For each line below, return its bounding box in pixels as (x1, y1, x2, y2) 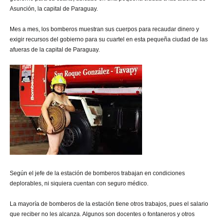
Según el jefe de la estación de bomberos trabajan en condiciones (10, 170, 185, 177)
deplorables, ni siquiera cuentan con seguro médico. (10, 180, 148, 187)
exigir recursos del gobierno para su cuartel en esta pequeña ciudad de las (10, 36, 208, 43)
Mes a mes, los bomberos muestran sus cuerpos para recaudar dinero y (10, 26, 199, 33)
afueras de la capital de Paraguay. (10, 46, 100, 54)
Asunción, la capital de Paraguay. (10, 5, 99, 13)
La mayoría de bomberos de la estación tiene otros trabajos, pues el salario (10, 200, 208, 208)
